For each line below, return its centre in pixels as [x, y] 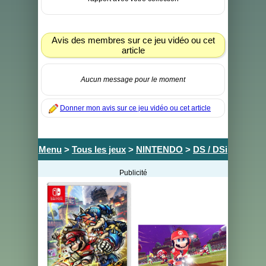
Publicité [133, 173]
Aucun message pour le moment [133, 80]
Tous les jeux [99, 149]
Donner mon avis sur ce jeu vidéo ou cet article [135, 108]
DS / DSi [210, 149]
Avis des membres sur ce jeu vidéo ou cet [133, 40]
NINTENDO [159, 149]
